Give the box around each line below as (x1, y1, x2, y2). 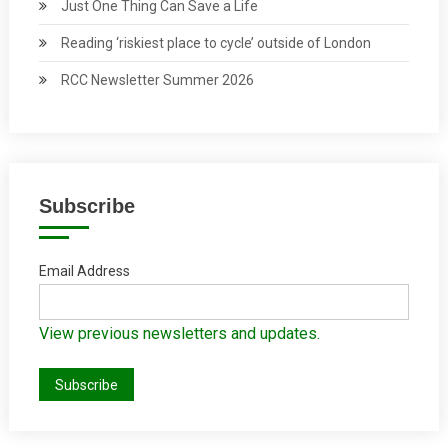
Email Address (38, 263, 130, 280)
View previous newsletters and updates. (38, 324, 320, 344)
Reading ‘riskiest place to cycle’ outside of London (60, 35, 371, 52)
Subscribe (38, 195, 135, 218)
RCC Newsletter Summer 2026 (60, 72, 254, 89)
